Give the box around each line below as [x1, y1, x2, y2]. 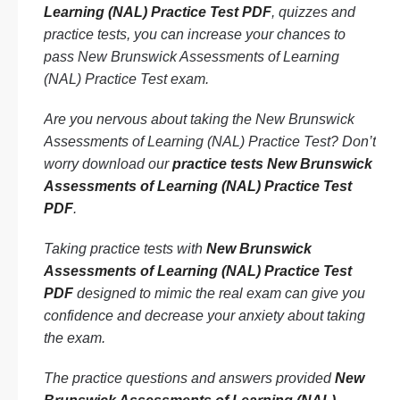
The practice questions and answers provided [44, 371, 335, 386]
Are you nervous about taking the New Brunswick [44, 112, 354, 127]
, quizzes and [271, 4, 355, 20]
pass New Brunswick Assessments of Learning [44, 49, 339, 64]
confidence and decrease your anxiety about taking [44, 308, 365, 323]
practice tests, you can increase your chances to [44, 27, 346, 42]
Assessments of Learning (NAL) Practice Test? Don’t [44, 134, 376, 149]
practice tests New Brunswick [172, 156, 372, 171]
